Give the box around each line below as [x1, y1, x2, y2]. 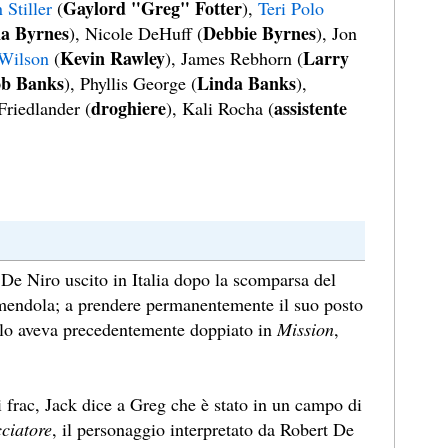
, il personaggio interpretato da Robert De [52, 417, 354, 442]
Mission [277, 317, 334, 342]
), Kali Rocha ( [166, 96, 274, 121]
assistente [274, 95, 347, 122]
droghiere [91, 95, 166, 122]
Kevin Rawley [60, 45, 165, 72]
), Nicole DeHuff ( [69, 21, 203, 46]
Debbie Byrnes [203, 20, 316, 47]
